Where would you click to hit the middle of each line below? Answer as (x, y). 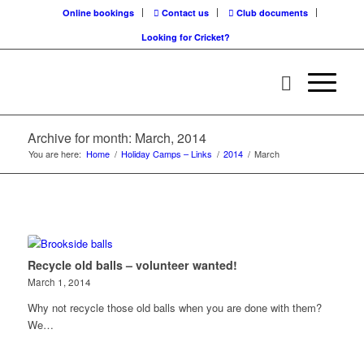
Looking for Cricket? (186, 37)
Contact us (184, 13)
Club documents (271, 13)
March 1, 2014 (59, 282)
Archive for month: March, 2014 (117, 138)
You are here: (54, 154)
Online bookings (99, 13)
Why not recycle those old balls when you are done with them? (174, 308)
